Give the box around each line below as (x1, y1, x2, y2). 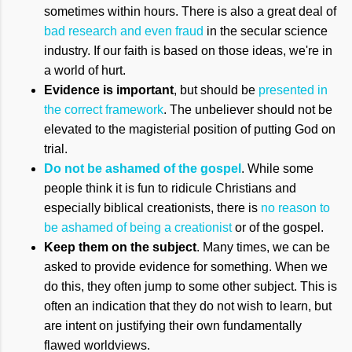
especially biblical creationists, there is (44, 201, 261, 215)
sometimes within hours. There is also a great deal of (44, 5, 336, 19)
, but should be (174, 83, 258, 97)
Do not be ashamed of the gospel (44, 162, 241, 176)
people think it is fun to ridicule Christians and (44, 181, 296, 196)
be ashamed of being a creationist (44, 221, 232, 235)
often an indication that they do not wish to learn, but (44, 299, 332, 313)
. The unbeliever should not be (163, 103, 332, 117)
